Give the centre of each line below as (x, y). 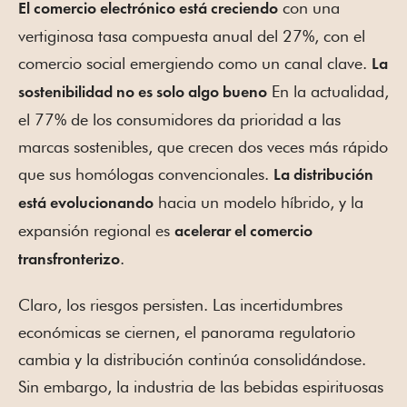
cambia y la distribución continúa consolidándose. (192, 359)
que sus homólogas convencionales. (146, 174)
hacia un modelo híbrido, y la (258, 202)
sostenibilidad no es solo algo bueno (143, 92)
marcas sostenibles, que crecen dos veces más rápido (203, 146)
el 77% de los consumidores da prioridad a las (179, 119)
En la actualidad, (328, 91)
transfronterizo (69, 259)
